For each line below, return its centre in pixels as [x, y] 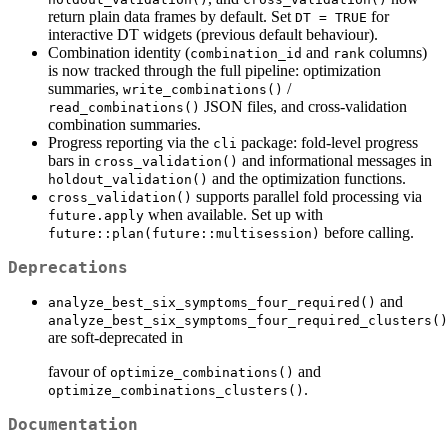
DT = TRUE [331, 17]
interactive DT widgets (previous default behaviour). [213, 34]
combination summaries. [124, 124]
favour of [79, 371]
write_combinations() [203, 89]
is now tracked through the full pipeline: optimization [214, 70]
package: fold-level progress [327, 142]
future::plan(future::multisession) [184, 233]
